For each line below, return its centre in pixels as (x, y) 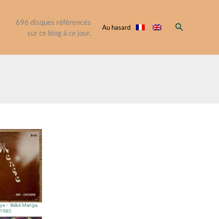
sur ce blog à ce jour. (59, 33)
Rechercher (196, 26)
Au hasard (116, 27)
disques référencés (60, 22)
